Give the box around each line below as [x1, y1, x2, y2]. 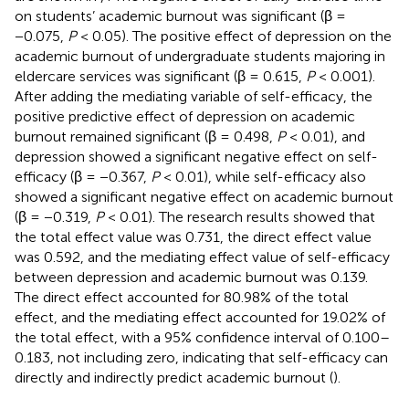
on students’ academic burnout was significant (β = [15, 6, 346, 25]
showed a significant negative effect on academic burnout [15, 187, 393, 205]
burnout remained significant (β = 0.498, [15, 127, 277, 145]
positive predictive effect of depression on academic [15, 107, 355, 125]
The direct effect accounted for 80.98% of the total [15, 288, 349, 306]
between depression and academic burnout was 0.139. [15, 267, 368, 286]
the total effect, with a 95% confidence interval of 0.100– [15, 328, 390, 346]
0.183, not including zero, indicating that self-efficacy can [15, 348, 388, 366]
